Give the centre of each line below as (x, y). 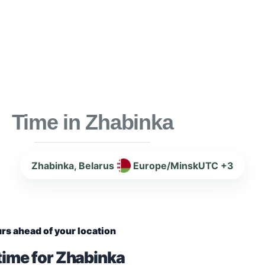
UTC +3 (216, 165)
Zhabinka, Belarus (73, 165)
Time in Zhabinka (92, 122)
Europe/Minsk (166, 165)
